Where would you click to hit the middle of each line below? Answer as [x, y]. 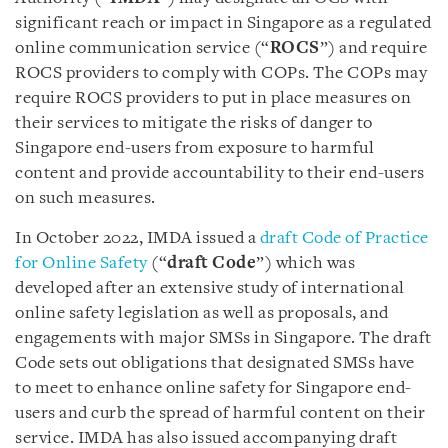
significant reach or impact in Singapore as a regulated [223, 23]
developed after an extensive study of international [210, 288]
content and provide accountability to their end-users [220, 173]
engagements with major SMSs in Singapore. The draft [223, 338]
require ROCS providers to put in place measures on [213, 98]
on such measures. [85, 198]
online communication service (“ [142, 48]
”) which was [305, 263]
